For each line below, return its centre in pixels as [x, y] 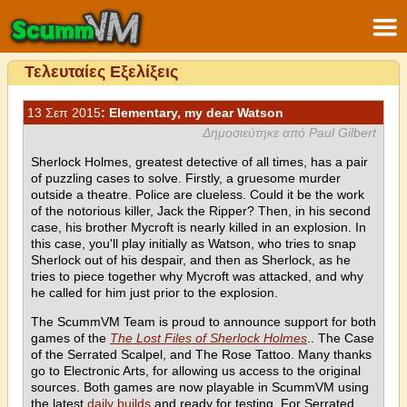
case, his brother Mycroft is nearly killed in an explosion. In [199, 227]
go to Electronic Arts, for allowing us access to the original [196, 371]
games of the [70, 338]
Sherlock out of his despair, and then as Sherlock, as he [191, 260]
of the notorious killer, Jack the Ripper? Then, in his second [201, 211]
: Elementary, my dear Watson [192, 113]
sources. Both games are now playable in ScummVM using [200, 387]
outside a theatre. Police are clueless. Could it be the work [198, 194]
